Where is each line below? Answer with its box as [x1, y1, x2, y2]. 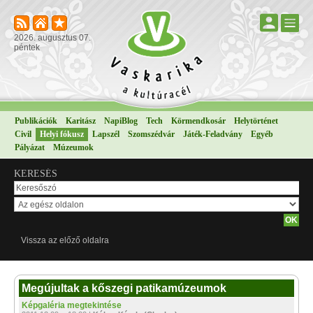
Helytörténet [234, 116, 278, 126]
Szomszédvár [128, 129, 175, 139]
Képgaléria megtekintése [22, 300, 122, 310]
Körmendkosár [171, 116, 226, 126]
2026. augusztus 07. [14, 33, 91, 43]
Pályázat [15, 143, 45, 152]
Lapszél [92, 129, 119, 139]
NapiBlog [104, 116, 138, 126]
